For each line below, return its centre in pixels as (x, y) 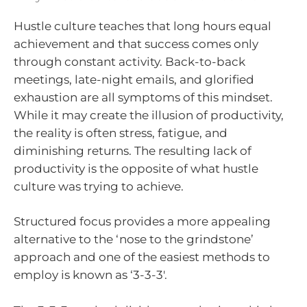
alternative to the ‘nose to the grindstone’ (134, 239)
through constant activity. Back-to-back (130, 61)
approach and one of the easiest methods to (142, 257)
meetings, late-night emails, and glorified (134, 79)
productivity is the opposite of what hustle (136, 168)
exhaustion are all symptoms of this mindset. (143, 97)
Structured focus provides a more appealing (142, 221)
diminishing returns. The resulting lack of (133, 150)
